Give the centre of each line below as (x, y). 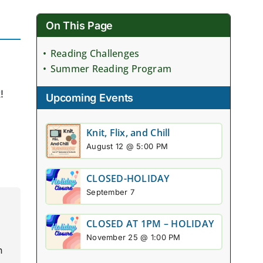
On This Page (80, 26)
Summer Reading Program (111, 69)
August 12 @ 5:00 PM (127, 146)
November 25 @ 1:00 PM (134, 237)
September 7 (110, 192)
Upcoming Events (90, 98)
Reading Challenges (95, 54)
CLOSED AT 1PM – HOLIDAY (150, 224)
